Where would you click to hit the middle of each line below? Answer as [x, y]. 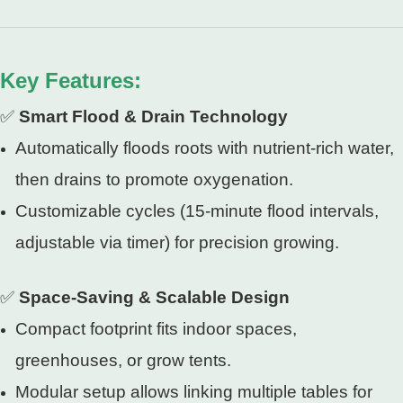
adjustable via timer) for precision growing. [177, 242]
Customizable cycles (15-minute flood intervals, [197, 211]
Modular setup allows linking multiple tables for [193, 392]
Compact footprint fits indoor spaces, [156, 329]
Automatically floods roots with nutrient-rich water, [204, 148]
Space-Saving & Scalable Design [154, 297]
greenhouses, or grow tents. [123, 360]
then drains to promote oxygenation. [154, 179]
